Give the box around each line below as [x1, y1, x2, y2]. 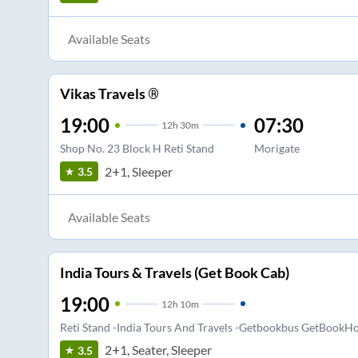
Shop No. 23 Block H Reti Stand [59, 141, 214, 156]
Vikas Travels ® [59, 85, 159, 103]
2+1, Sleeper [104, 163, 173, 179]
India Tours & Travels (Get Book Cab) [59, 263, 289, 281]
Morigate [253, 141, 300, 156]
